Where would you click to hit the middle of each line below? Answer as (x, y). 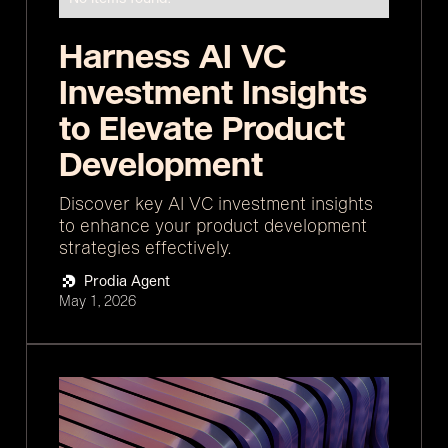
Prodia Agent (127, 280)
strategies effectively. (145, 247)
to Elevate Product (202, 128)
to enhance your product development (213, 225)
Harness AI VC (172, 56)
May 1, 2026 (97, 300)
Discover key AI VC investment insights (216, 203)
